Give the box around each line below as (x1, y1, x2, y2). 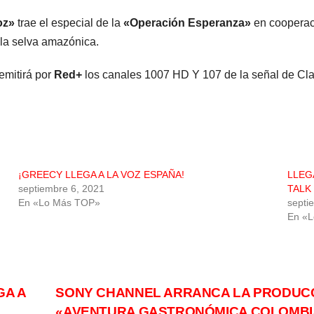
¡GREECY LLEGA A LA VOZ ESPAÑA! (18, 169, 185, 181)
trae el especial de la (15, 17, 123, 29)
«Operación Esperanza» (123, 17, 254, 29)
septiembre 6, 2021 (18, 183, 105, 195)
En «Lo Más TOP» (18, 197, 101, 209)
